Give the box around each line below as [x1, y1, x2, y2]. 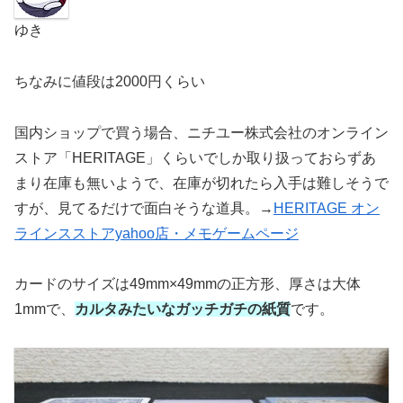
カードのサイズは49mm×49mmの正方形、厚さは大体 [14, 276, 361, 292]
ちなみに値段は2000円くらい [14, 73, 205, 89]
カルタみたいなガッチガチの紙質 [75, 301, 291, 318]
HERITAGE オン [273, 200, 380, 216]
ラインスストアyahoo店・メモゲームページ [14, 225, 299, 241]
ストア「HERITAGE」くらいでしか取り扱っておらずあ [14, 149, 376, 166]
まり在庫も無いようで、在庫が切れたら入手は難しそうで [14, 175, 389, 191]
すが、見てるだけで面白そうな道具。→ [14, 200, 273, 216]
